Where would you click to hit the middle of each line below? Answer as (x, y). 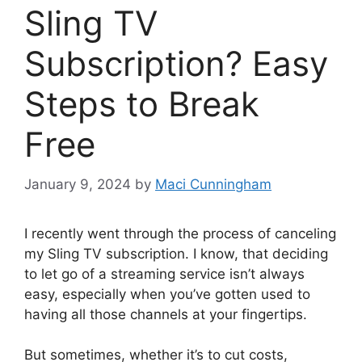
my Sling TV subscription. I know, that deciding (176, 253)
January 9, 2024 (78, 184)
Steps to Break (142, 104)
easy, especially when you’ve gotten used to (167, 294)
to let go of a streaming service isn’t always (164, 274)
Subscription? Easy (176, 64)
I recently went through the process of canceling (180, 233)
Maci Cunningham (213, 184)
